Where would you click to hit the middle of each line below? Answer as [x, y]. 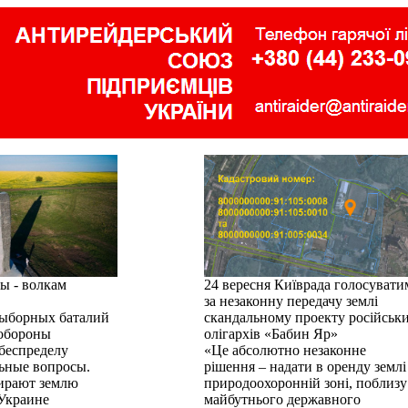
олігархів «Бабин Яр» [271, 334]
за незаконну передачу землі [291, 301]
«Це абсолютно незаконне [285, 350]
